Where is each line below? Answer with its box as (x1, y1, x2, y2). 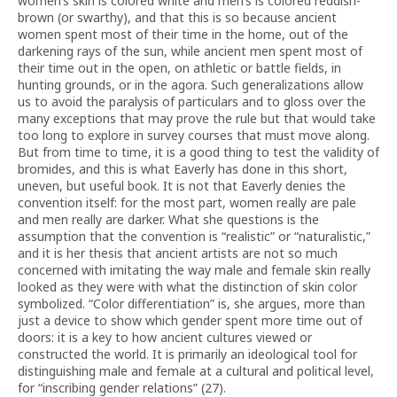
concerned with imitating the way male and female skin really (18, 261, 370, 278)
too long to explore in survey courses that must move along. (18, 127, 370, 144)
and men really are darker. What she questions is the (18, 211, 319, 228)
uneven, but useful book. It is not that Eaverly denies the (18, 177, 346, 194)
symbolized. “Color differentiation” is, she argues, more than (18, 295, 365, 312)
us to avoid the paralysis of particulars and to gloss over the (18, 93, 366, 110)
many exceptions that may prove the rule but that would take (18, 110, 376, 127)
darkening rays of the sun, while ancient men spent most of (18, 43, 362, 59)
